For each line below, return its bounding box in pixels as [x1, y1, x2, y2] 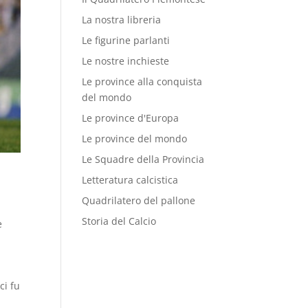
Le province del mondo [82, 132, 188, 145]
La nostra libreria [82, 13, 162, 26]
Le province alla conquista [82, 75, 203, 88]
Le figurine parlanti [82, 34, 170, 47]
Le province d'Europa [82, 111, 179, 124]
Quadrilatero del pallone [82, 194, 196, 207]
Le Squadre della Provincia [82, 153, 205, 166]
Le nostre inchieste [82, 54, 170, 67]
